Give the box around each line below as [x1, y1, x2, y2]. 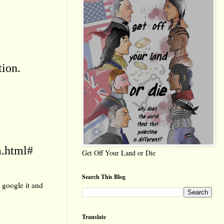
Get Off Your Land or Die [82, 148, 155, 158]
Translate [82, 212, 106, 221]
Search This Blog [82, 172, 125, 181]
